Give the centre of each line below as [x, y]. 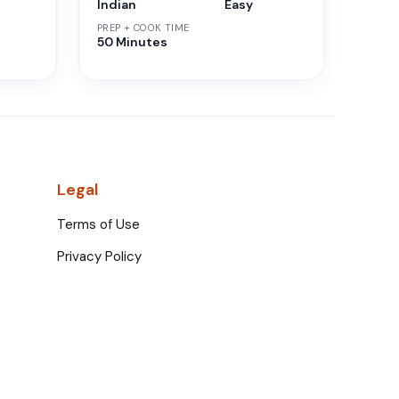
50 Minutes [132, 41]
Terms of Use [98, 224]
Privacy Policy [99, 256]
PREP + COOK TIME [143, 27]
